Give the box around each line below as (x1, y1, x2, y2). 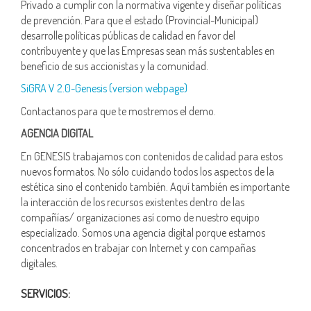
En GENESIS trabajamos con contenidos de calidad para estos (21, 149, 283, 163)
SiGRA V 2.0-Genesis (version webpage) (21, 81, 187, 95)
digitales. (21, 255, 58, 270)
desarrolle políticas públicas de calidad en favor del (21, 28, 235, 42)
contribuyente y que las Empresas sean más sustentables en (21, 43, 275, 58)
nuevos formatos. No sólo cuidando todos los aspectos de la (21, 164, 274, 178)
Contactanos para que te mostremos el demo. (21, 103, 216, 118)
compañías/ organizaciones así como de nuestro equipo (21, 210, 260, 224)
